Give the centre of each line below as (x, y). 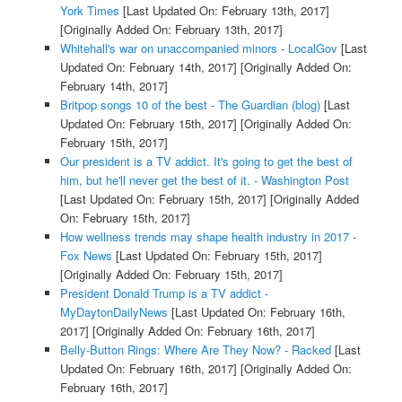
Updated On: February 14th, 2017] (148, 66)
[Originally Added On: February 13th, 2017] (171, 29)
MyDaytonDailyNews (114, 311)
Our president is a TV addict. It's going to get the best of (206, 161)
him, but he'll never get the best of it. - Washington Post (204, 179)
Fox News (86, 255)
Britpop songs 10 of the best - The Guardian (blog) (190, 104)
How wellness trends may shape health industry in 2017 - (208, 236)
